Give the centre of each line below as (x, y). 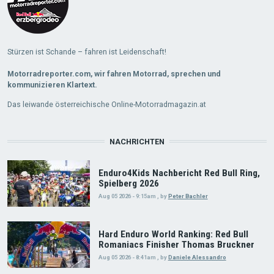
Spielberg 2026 (128, 183)
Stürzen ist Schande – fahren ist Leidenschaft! (87, 51)
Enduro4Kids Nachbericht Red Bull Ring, (179, 173)
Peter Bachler (188, 196)
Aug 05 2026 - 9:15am (127, 196)
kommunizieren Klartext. (52, 84)
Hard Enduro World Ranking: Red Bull (173, 235)
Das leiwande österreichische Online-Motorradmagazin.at (106, 104)
